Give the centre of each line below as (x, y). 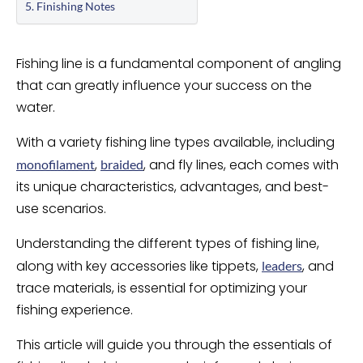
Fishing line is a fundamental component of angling (179, 64)
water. (36, 107)
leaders (282, 265)
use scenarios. (61, 209)
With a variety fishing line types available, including (175, 142)
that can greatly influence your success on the (164, 85)
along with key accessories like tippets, (139, 266)
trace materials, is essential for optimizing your (162, 288)
